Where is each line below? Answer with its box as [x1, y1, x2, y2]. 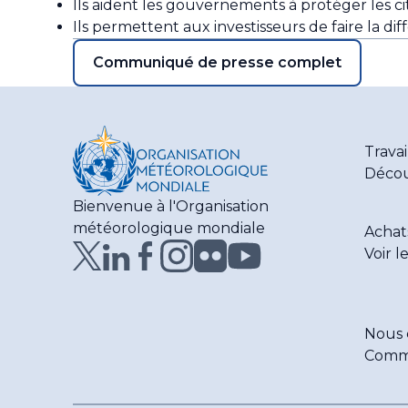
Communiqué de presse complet [93, 53, 342, 71]
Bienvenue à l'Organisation [73, 197, 269, 215]
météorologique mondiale [73, 219, 265, 237]
